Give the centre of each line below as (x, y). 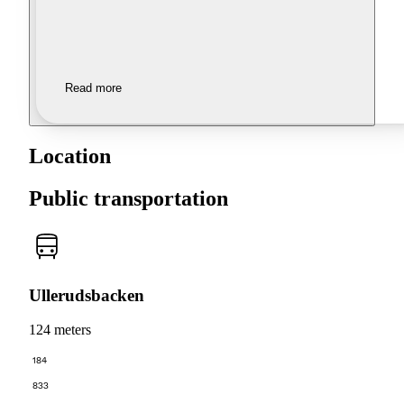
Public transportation (129, 198)
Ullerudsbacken (87, 295)
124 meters (60, 330)
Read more (93, 88)
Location (70, 156)
